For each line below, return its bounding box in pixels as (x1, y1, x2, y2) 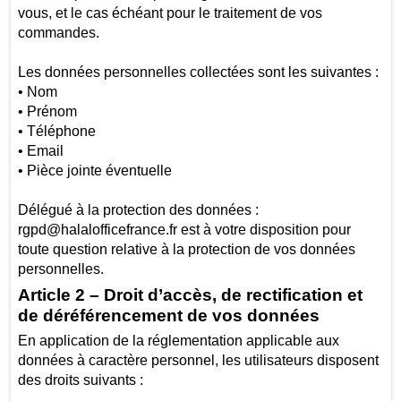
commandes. (17, 25, 99, 41)
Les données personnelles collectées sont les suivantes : (17, 64, 382, 81)
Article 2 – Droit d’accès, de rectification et (17, 285, 363, 304)
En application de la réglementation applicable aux (17, 332, 339, 348)
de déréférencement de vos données (17, 305, 320, 325)
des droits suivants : (17, 371, 147, 388)
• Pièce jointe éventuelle (17, 163, 172, 179)
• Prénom (17, 104, 81, 120)
